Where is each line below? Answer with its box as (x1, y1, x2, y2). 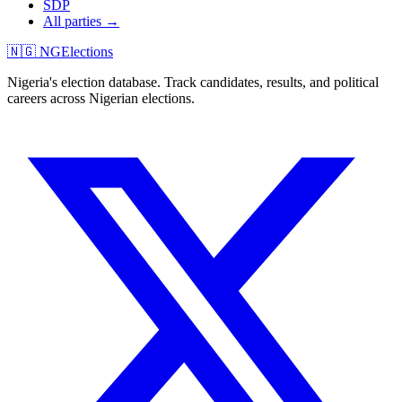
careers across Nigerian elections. (7, 91, 195, 106)
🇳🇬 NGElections (7, 44, 113, 59)
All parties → (43, 13, 119, 29)
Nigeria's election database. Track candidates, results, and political (7, 74, 379, 90)
